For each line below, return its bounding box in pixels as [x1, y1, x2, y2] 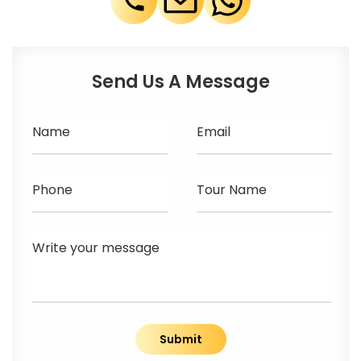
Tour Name [197, 180, 267, 199]
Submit [159, 331, 202, 347]
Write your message [32, 239, 160, 257]
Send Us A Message [91, 69, 270, 94]
